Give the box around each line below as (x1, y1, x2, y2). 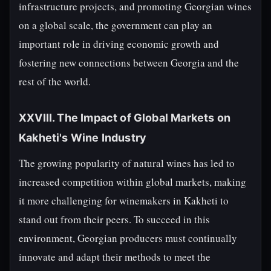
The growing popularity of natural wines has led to (19, 156, 235, 170)
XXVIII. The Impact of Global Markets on (19, 111, 231, 124)
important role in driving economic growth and (19, 37, 219, 51)
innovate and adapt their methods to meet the (19, 250, 211, 264)
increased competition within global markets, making (19, 175, 246, 189)
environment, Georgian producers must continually (19, 231, 237, 245)
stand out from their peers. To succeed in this (19, 212, 210, 226)
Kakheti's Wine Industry (19, 131, 147, 144)
